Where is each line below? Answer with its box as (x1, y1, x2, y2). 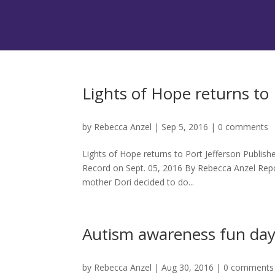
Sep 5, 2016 (161, 121, 209, 133)
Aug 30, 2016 (161, 261, 214, 273)
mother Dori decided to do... (82, 176, 195, 188)
